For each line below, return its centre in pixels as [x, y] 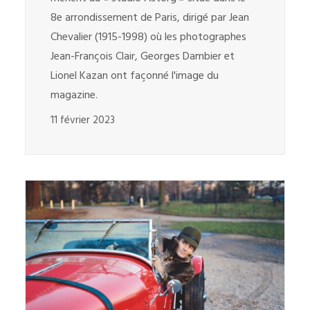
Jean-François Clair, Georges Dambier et [143, 56]
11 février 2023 [83, 120]
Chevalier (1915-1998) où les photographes [148, 37]
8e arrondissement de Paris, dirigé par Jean [150, 18]
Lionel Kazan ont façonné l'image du [135, 76]
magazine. [74, 95]
